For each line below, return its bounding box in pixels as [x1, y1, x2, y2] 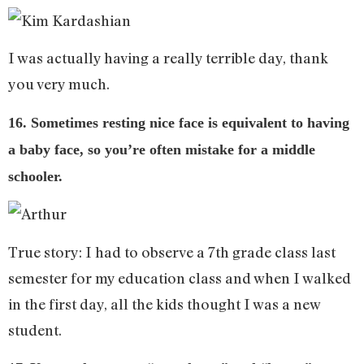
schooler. [8, 167, 63, 184]
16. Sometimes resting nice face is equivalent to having [8, 114, 349, 131]
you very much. [8, 75, 110, 93]
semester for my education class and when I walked [8, 268, 351, 287]
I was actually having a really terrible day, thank [8, 49, 328, 67]
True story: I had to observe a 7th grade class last [8, 242, 336, 261]
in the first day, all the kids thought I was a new [8, 294, 320, 313]
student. [8, 320, 62, 339]
